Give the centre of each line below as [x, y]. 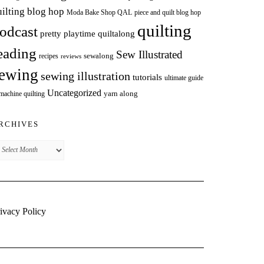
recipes [49, 56]
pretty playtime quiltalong [88, 33]
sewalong [99, 55]
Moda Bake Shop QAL [99, 12]
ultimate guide [184, 77]
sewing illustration [85, 76]
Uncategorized [74, 93]
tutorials [147, 77]
